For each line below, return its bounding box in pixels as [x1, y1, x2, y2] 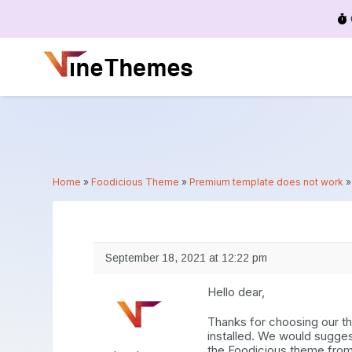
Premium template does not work [189, 175, 344, 188]
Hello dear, [207, 284, 266, 300]
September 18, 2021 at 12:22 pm [105, 251, 268, 265]
